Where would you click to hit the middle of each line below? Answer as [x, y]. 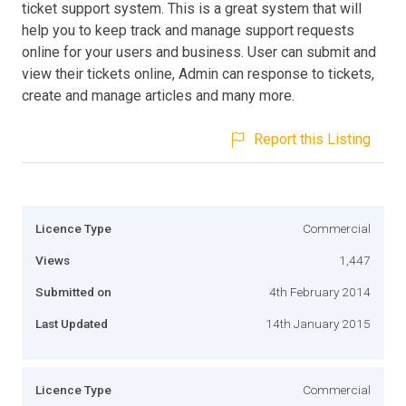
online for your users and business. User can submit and [199, 52]
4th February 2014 [320, 291]
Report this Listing [312, 139]
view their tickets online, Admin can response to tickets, [198, 73]
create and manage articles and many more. [158, 95]
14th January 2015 [318, 323]
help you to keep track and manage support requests [188, 30]
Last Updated [72, 323]
